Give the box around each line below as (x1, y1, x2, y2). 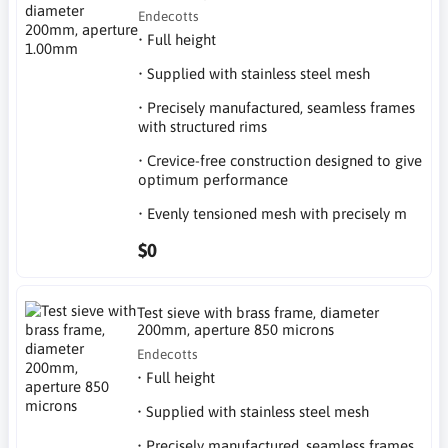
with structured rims (138, 117, 268, 135)
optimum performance (138, 170, 289, 188)
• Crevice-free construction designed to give (138, 151, 423, 169)
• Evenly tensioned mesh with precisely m (138, 204, 408, 222)
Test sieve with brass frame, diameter (137, 304, 380, 321)
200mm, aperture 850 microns (137, 321, 335, 338)
